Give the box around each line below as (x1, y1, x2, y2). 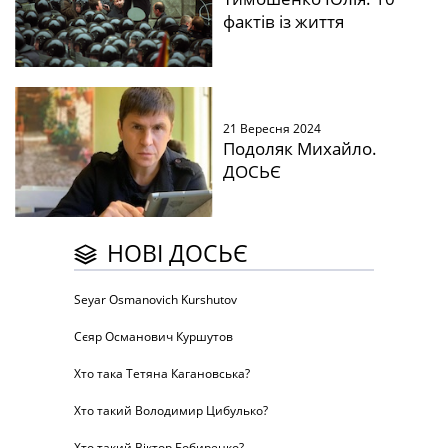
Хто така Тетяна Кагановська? (74, 364, 250, 382)
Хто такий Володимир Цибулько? (74, 401, 268, 419)
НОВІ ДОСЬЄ (107, 236, 248, 269)
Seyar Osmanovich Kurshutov (74, 290, 237, 308)
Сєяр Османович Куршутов (74, 327, 233, 345)
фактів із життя (222, 10, 344, 34)
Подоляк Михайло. (222, 137, 377, 161)
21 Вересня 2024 (222, 120, 321, 138)
